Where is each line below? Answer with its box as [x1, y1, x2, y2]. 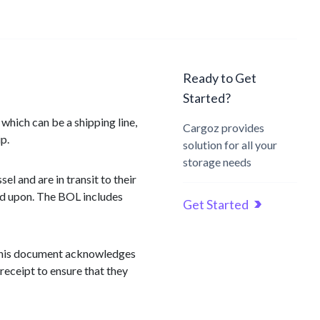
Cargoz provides [183, 121, 264, 134]
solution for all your [183, 138, 277, 151]
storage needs [183, 155, 251, 169]
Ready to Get [183, 70, 256, 86]
